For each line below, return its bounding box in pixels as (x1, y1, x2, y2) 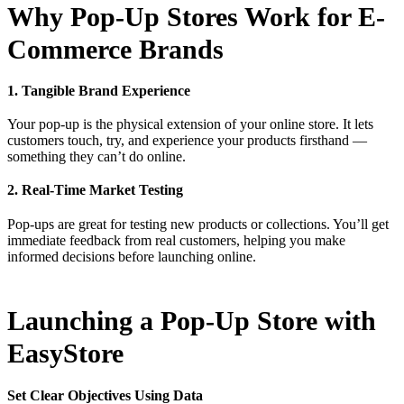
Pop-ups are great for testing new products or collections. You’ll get (7, 216, 389, 232)
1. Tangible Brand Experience (7, 82, 190, 98)
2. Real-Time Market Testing (7, 182, 183, 198)
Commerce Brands (7, 33, 224, 64)
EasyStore (7, 338, 124, 369)
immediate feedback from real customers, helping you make (7, 232, 345, 248)
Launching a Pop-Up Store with (7, 306, 376, 336)
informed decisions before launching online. (7, 248, 256, 264)
